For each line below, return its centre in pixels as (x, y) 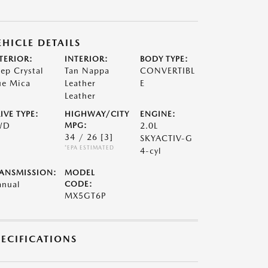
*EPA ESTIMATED (89, 147)
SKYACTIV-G (167, 138)
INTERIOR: (86, 59)
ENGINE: (158, 114)
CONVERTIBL (168, 71)
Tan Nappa (87, 71)
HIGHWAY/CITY (97, 114)
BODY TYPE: (165, 59)
